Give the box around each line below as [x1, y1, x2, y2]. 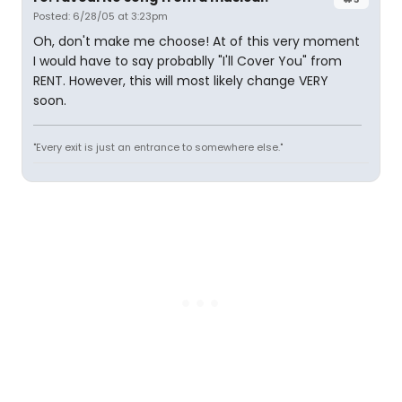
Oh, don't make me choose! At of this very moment [33, 32, 360, 50]
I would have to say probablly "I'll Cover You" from [33, 52, 342, 70]
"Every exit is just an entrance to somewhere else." [33, 140, 283, 154]
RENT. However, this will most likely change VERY [33, 72, 328, 90]
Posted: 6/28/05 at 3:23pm [33, 9, 168, 23]
